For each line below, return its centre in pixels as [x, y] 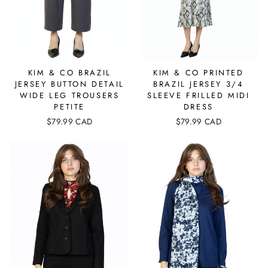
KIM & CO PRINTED [198, 72]
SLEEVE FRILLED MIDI [199, 95]
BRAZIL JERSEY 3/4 [199, 84]
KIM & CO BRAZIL [69, 72]
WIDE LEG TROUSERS [70, 95]
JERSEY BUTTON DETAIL [69, 84]
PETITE [70, 106]
